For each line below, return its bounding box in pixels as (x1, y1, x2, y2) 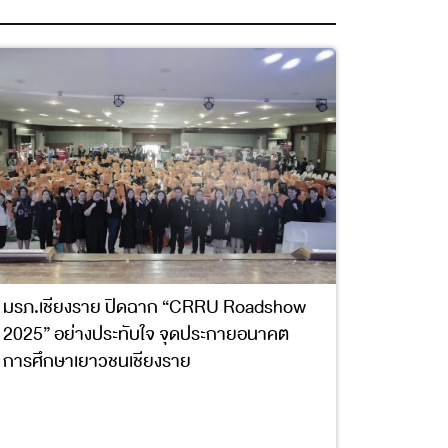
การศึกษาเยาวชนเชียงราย (2, 346, 191, 376)
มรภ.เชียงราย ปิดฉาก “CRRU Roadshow (2, 292, 306, 322)
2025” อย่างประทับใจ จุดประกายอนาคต (2, 319, 289, 349)
